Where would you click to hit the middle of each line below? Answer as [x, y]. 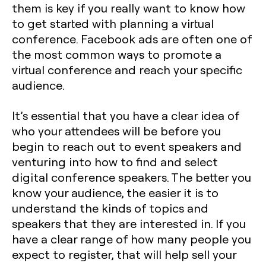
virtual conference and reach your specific [127, 69]
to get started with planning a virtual [113, 23]
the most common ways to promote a [117, 54]
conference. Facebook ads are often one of [132, 39]
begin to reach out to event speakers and [127, 146]
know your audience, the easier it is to [115, 192]
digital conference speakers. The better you [132, 177]
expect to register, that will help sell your [124, 254]
